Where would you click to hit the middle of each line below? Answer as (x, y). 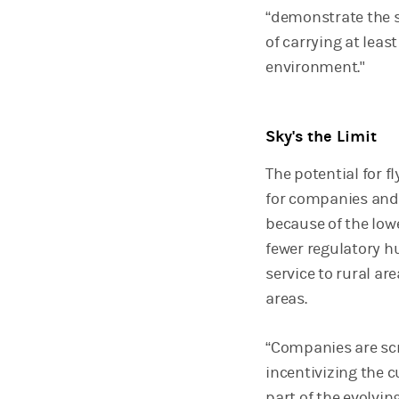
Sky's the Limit (321, 137)
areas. (286, 299)
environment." (317, 67)
